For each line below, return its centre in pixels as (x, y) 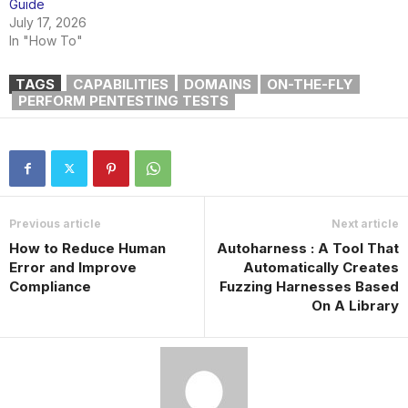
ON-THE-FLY (310, 84)
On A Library (355, 305)
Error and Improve (73, 267)
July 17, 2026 (48, 22)
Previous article (55, 223)
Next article (365, 223)
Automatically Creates (321, 267)
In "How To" (46, 40)
